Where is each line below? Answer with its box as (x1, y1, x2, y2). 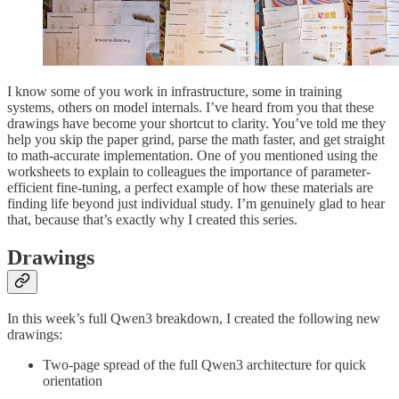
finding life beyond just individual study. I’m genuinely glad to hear (7, 195, 385, 211)
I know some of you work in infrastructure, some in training (7, 83, 342, 99)
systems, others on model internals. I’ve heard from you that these (7, 99, 374, 115)
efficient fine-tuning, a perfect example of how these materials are (7, 179, 373, 195)
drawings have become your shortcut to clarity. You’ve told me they (7, 115, 386, 131)
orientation (43, 373, 102, 389)
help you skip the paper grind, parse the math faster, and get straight (7, 131, 385, 147)
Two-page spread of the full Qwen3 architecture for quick (43, 357, 366, 373)
